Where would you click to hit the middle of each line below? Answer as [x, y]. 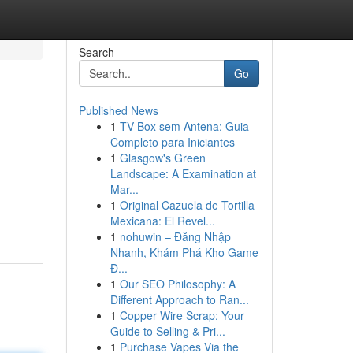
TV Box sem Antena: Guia [184, 126]
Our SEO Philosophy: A [177, 284]
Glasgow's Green [162, 158]
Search [96, 52]
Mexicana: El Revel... [162, 221]
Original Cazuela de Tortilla [187, 205]
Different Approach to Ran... [179, 299]
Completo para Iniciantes [172, 142]
